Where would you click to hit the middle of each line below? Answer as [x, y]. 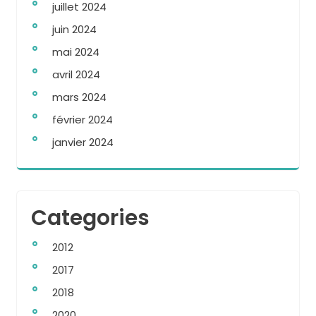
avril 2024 [76, 74]
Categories [90, 218]
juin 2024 [74, 29]
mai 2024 [76, 52]
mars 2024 [79, 97]
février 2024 [83, 120]
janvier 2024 [83, 142]
